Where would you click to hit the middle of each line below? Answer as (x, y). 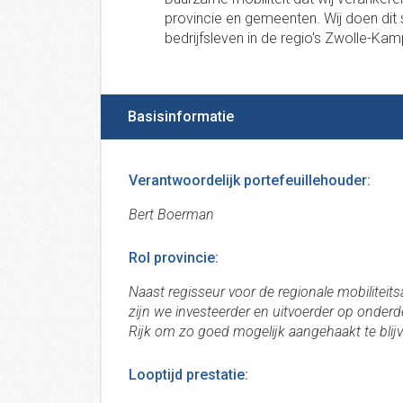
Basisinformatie (181, 116)
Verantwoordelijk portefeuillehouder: (250, 180)
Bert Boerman (171, 215)
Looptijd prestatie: (188, 375)
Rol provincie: (174, 258)
